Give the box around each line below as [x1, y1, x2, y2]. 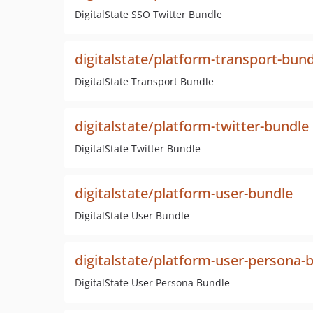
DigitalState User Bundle [75, 209, 189, 222]
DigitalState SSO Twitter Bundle [75, 8, 222, 21]
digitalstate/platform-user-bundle [75, 184, 293, 203]
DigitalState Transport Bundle [75, 75, 214, 88]
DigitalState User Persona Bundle [75, 276, 230, 289]
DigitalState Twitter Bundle [75, 142, 201, 155]
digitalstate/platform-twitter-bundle [75, 117, 309, 136]
